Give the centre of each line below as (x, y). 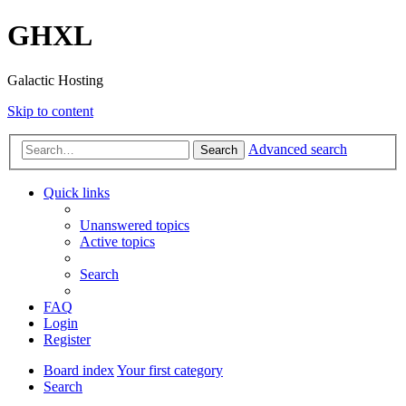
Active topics (117, 242)
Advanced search (298, 150)
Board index (79, 371)
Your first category (170, 371)
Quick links (77, 193)
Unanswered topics (135, 226)
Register (67, 340)
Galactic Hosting (55, 80)
